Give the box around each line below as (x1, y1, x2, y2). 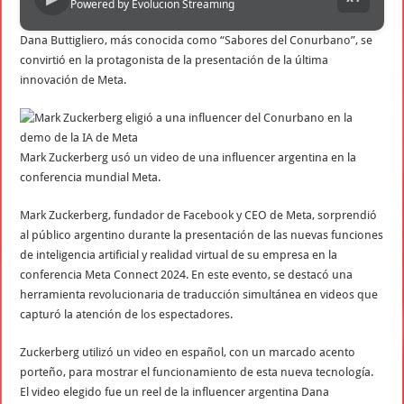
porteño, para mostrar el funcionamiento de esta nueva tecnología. (20, 364, 374, 379)
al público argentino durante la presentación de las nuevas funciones (20, 227, 384, 242)
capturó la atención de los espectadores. (20, 307, 234, 321)
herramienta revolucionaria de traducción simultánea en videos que (20, 287, 379, 301)
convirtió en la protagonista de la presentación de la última (20, 52, 329, 67)
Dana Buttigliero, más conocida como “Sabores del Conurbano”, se (20, 32, 373, 47)
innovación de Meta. (20, 72, 127, 87)
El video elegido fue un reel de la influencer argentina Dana (20, 384, 330, 399)
